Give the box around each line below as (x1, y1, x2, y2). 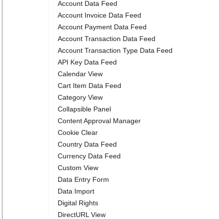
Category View (58, 93, 103, 101)
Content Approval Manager (58, 117, 141, 125)
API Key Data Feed (58, 58, 117, 66)
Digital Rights (58, 199, 98, 207)
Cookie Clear (58, 129, 98, 136)
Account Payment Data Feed (58, 23, 147, 31)
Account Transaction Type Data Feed (58, 46, 173, 54)
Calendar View (58, 70, 103, 78)
